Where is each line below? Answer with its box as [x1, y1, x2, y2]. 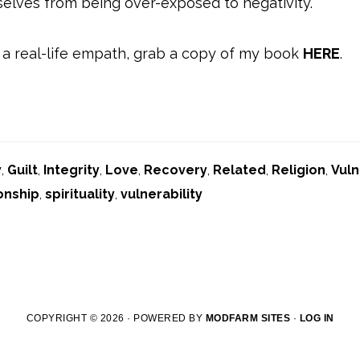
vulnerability [121, 186, 202, 202]
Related [213, 162, 266, 178]
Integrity [43, 162, 100, 178]
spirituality [45, 186, 115, 202]
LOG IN [299, 313, 334, 325]
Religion [272, 162, 325, 178]
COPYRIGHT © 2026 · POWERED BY [26, 313, 206, 325]
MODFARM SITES [205, 313, 290, 325]
